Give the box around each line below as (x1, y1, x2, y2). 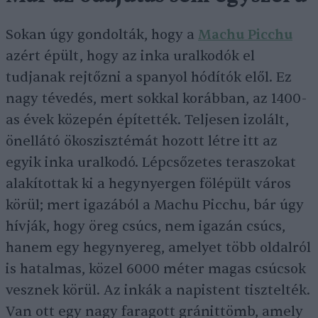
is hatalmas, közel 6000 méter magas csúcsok (6, 260, 306, 278)
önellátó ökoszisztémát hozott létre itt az (6, 132, 278, 150)
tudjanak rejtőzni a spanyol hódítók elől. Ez (6, 68, 292, 86)
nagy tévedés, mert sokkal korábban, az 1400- (6, 89, 307, 107)
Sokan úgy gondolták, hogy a (6, 26, 198, 43)
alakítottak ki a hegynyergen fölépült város (6, 175, 291, 192)
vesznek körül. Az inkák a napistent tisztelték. (6, 281, 310, 299)
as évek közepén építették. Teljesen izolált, (6, 111, 289, 128)
